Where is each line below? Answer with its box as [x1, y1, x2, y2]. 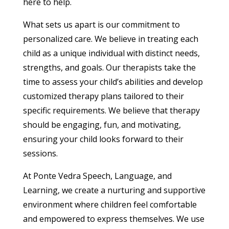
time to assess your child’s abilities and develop [22, 76, 203, 88]
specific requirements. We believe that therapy [22, 105, 200, 117]
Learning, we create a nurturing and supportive [22, 185, 205, 196]
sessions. [22, 148, 58, 159]
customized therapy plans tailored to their [22, 90, 184, 102]
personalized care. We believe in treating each [22, 33, 198, 45]
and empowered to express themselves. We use [22, 213, 204, 225]
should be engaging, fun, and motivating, [22, 119, 181, 131]
